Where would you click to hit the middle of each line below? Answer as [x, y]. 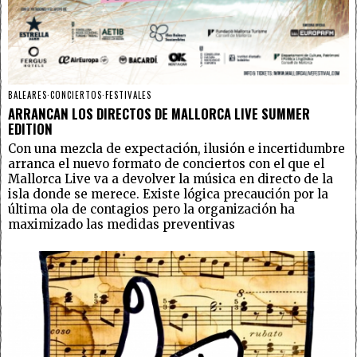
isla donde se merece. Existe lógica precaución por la [168, 194]
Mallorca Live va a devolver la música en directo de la [171, 179]
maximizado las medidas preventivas [122, 225]
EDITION [30, 129]
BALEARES [27, 95]
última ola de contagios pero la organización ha [151, 210]
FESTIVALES [128, 95]
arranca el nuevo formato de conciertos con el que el [166, 164]
